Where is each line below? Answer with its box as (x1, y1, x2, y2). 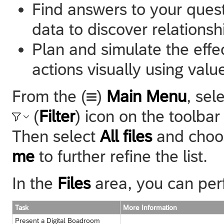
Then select (12, 126, 100, 145)
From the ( (12, 86, 86, 105)
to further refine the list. (34, 146, 207, 165)
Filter (39, 106, 75, 125)
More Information (123, 203, 177, 211)
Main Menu (106, 86, 186, 105)
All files (100, 126, 152, 145)
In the (12, 173, 57, 192)
